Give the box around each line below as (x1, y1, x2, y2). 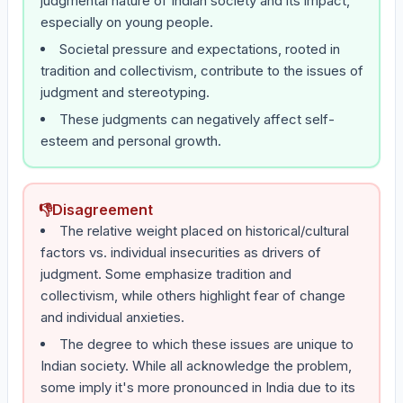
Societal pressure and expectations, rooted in (59, 40, 340, 58)
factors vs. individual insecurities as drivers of (40, 244, 321, 261)
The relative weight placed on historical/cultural (59, 222, 349, 239)
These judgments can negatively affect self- (59, 111, 335, 128)
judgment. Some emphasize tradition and (40, 265, 291, 282)
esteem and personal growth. (40, 132, 221, 149)
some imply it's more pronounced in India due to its (40, 379, 355, 396)
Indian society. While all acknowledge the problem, (40, 357, 352, 374)
